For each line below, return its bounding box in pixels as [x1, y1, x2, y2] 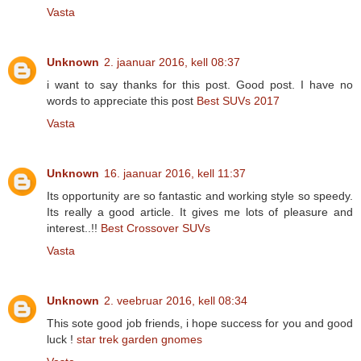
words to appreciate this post [47, 94, 197, 108]
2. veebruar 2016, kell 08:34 [104, 294, 247, 308]
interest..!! [47, 222, 101, 235]
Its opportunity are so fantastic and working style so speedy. [47, 189, 353, 203]
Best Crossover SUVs [101, 222, 210, 235]
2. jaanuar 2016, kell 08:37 [104, 56, 240, 69]
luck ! [47, 333, 77, 346]
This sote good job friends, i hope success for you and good [47, 317, 353, 330]
